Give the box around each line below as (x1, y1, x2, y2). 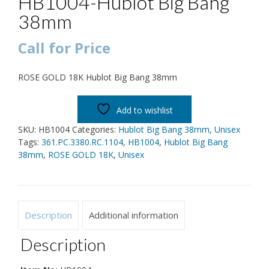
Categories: (72, 123, 118, 135)
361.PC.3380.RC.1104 (41, 136, 123, 148)
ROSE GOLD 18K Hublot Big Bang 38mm (18, 71, 177, 83)
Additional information (89, 209, 178, 222)
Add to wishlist (116, 104, 173, 116)
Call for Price (18, 37, 110, 58)
